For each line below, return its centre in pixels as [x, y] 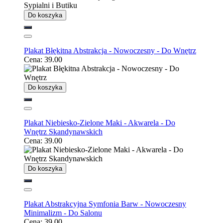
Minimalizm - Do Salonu [63, 213]
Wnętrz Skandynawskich [63, 131]
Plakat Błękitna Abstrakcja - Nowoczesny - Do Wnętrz [110, 50]
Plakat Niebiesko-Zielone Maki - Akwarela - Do [100, 122]
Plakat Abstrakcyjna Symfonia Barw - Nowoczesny [105, 204]
